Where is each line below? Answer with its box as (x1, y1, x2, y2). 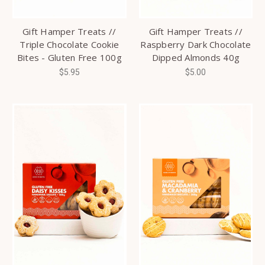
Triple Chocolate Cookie (20, 38, 119, 51)
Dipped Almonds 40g (151, 51, 240, 64)
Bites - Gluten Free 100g (17, 51, 122, 64)
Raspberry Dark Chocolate (140, 38, 251, 51)
